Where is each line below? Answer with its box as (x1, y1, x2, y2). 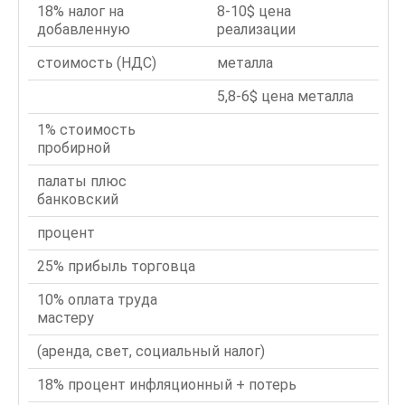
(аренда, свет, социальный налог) (37, 343, 265, 360)
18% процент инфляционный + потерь (37, 376, 297, 393)
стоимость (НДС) (37, 54, 156, 71)
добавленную (37, 21, 130, 38)
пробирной (37, 139, 110, 156)
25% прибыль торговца (37, 258, 195, 275)
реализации (217, 21, 296, 38)
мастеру (37, 309, 94, 326)
